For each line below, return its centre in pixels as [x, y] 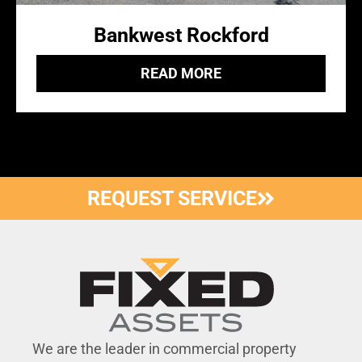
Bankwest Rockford [181, 36]
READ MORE [181, 74]
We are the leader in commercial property [164, 348]
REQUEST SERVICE [172, 199]
